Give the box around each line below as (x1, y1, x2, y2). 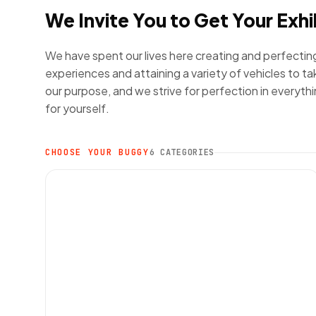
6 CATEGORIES (149, 147, 215, 159)
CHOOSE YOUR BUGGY (45, 147, 150, 159)
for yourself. (45, 101, 109, 116)
